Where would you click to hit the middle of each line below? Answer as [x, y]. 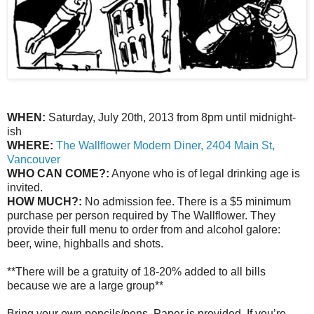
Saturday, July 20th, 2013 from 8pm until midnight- [171, 118]
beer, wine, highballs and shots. [85, 244]
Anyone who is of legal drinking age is [205, 174]
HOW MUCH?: [45, 202]
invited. [25, 188]
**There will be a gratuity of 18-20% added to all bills [136, 272]
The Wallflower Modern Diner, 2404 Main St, [165, 146]
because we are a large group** [85, 286]
